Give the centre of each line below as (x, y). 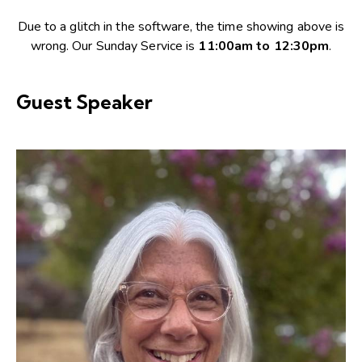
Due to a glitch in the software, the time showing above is (181, 26)
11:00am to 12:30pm (264, 46)
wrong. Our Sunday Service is (114, 46)
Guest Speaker (84, 101)
